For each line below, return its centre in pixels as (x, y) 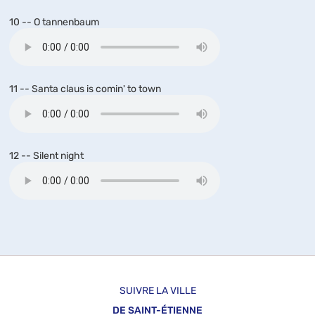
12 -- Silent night (46, 156)
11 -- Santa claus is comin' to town (85, 89)
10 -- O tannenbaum (54, 22)
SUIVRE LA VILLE (157, 291)
